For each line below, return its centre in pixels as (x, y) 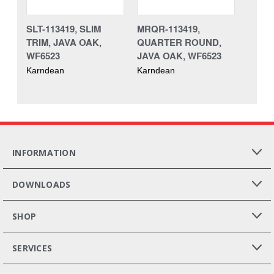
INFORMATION (44, 152)
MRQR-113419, (168, 28)
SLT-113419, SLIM (64, 28)
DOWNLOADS (42, 184)
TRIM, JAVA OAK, (64, 42)
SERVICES (32, 248)
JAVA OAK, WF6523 (179, 55)
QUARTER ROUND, (179, 42)
